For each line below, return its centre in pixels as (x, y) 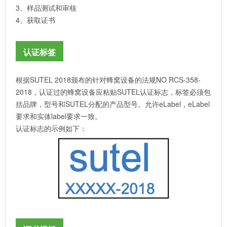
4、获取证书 (35, 20)
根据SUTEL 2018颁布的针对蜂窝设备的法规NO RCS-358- (108, 80)
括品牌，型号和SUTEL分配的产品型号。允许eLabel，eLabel (113, 104)
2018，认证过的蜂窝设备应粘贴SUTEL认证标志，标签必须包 (113, 92)
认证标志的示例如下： (51, 128)
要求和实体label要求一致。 (59, 116)
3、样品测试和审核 (46, 8)
